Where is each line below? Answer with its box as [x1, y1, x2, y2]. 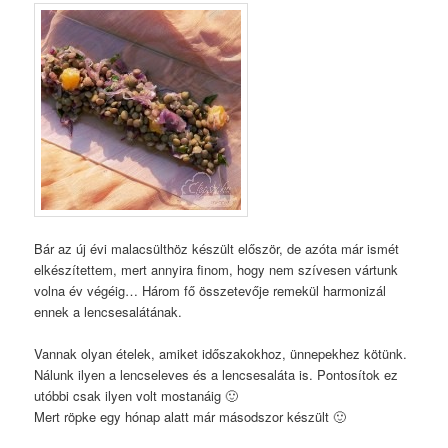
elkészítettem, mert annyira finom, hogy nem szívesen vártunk [34, 259, 399, 279]
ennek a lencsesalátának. [34, 301, 183, 321]
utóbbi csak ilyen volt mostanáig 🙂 [34, 386, 239, 406]
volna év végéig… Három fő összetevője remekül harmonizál [34, 280, 387, 300]
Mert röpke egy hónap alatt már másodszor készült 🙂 [34, 407, 347, 427]
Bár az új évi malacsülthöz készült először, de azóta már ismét [34, 238, 400, 258]
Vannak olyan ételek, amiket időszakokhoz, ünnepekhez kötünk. [34, 344, 408, 364]
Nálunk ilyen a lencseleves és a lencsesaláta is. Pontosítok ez [34, 365, 399, 385]
